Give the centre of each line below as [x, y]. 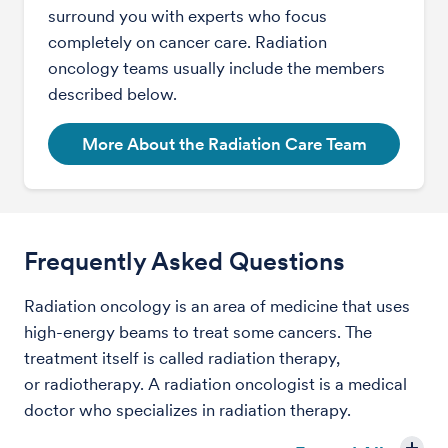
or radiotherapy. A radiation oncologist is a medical [215, 384]
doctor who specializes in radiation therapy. [187, 410]
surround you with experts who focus [188, 16]
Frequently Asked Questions [184, 261]
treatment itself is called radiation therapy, [182, 358]
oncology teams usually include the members [217, 68]
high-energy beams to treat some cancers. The [198, 332]
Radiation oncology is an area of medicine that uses [217, 306]
